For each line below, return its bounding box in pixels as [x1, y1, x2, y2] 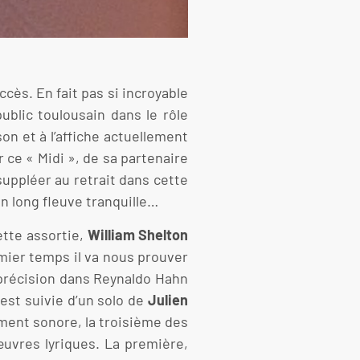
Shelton [138, 225, 189, 243]
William [88, 225, 136, 243]
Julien [148, 290, 188, 309]
